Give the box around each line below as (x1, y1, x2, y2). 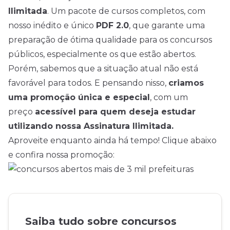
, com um (150, 92, 188, 102)
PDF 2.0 (96, 21, 129, 30)
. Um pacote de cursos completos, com (47, 6, 205, 16)
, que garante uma (129, 21, 205, 30)
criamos (168, 78, 204, 88)
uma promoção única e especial (8, 92, 150, 102)
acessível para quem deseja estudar (35, 107, 196, 117)
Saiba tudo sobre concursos (25, 215, 177, 227)
